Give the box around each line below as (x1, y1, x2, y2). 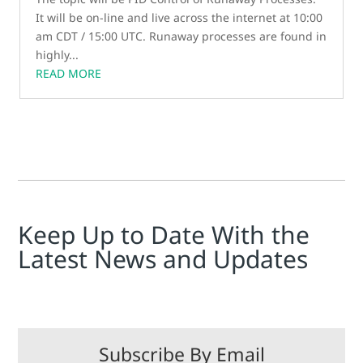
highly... (36, 47, 79, 62)
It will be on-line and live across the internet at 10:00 (36, 10, 323, 25)
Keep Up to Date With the (18, 218, 310, 251)
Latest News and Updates (18, 242, 309, 275)
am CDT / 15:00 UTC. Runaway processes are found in (36, 28, 327, 44)
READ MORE (36, 66, 102, 81)
